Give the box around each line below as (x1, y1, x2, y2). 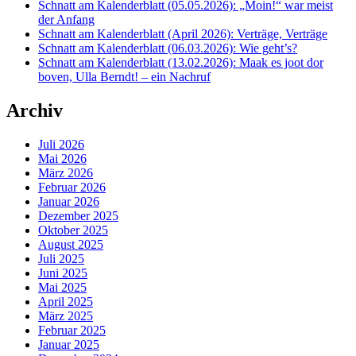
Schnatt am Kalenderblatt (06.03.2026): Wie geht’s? (38, 41, 297, 56)
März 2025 (38, 308, 93, 323)
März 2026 (38, 165, 93, 180)
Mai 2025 (38, 280, 87, 294)
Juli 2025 (38, 251, 84, 265)
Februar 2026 (38, 180, 106, 194)
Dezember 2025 (38, 208, 118, 222)
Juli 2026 (38, 137, 84, 151)
